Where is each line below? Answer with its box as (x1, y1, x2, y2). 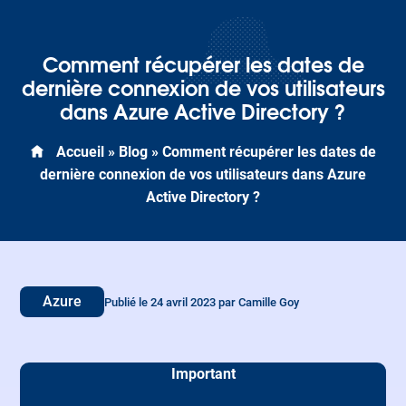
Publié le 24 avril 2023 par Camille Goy (104, 295, 300, 309)
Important (170, 365, 236, 382)
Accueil (56, 143, 104, 161)
